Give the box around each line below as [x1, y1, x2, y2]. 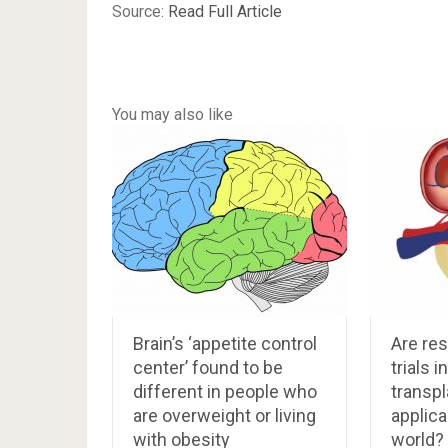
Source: [112, 2, 168, 22]
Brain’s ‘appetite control [133, 333, 317, 355]
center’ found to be [133, 357, 283, 379]
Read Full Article [168, 2, 282, 22]
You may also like [112, 105, 233, 125]
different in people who [133, 381, 317, 403]
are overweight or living [133, 405, 316, 427]
